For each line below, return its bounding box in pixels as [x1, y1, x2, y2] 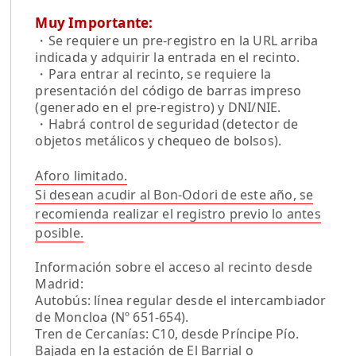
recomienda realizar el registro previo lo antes [35, 204, 321, 222]
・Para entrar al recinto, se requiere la [35, 64, 272, 83]
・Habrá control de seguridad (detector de [35, 114, 299, 133]
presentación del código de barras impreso [35, 81, 302, 99]
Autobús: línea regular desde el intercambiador [35, 291, 327, 309]
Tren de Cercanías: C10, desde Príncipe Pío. [35, 324, 300, 342]
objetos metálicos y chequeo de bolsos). [35, 131, 282, 149]
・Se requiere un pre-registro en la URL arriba [35, 31, 319, 49]
